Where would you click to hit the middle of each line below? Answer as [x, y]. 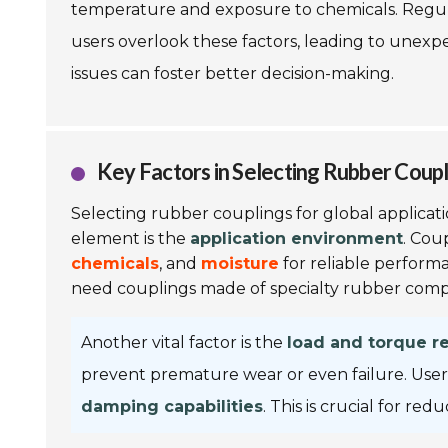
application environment [296, 238]
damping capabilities [172, 406]
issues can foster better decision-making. [232, 73]
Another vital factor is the [184, 342]
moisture [240, 263]
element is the [130, 238]
